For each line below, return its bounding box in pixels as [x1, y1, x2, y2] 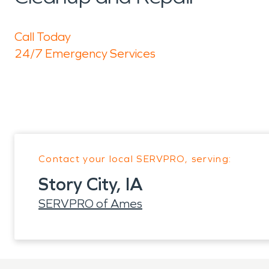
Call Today [14, 29, 71, 44]
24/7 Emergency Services [14, 46, 156, 61]
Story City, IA [38, 174, 143, 195]
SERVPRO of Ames [38, 196, 142, 211]
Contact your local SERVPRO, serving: [38, 153, 232, 165]
